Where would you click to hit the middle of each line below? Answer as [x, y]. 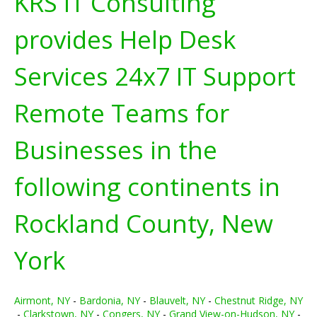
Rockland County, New [144, 223]
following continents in [147, 186]
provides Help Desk [125, 39]
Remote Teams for [122, 113]
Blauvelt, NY [177, 300]
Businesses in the [116, 150]
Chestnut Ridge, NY [259, 300]
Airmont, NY [42, 300]
